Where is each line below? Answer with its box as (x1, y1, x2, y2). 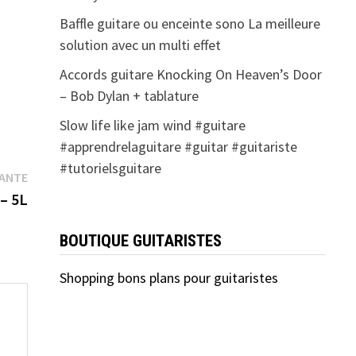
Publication (26, 166, 94, 185)
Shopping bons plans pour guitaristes (59, 269, 278, 288)
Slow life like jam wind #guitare (59, 116, 246, 135)
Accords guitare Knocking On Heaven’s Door (59, 65, 322, 84)
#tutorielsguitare (59, 159, 161, 178)
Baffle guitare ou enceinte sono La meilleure (59, 14, 320, 33)
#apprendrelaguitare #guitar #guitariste (59, 137, 297, 157)
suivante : (26, 188, 83, 207)
